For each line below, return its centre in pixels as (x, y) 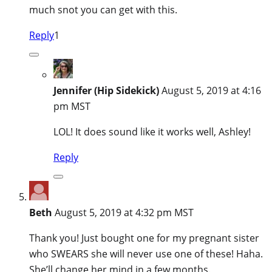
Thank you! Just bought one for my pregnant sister (144, 238)
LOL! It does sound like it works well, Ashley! (152, 131)
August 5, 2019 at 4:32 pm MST (124, 212)
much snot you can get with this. (103, 9)
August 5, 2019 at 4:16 (211, 90)
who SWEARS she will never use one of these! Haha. (146, 253)
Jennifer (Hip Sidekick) (106, 90)
